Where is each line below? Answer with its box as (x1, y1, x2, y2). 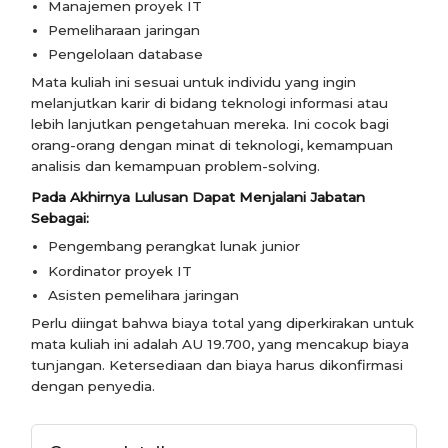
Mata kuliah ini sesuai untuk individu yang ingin (31, 74, 357, 91)
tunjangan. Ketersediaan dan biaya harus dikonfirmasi (31, 356, 404, 373)
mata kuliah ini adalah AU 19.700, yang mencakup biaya (31, 335, 410, 352)
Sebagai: (31, 210, 90, 227)
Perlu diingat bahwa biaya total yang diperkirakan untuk (31, 314, 415, 331)
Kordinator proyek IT (48, 262, 193, 279)
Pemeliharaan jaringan (48, 22, 201, 38)
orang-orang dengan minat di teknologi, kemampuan (31, 137, 394, 154)
